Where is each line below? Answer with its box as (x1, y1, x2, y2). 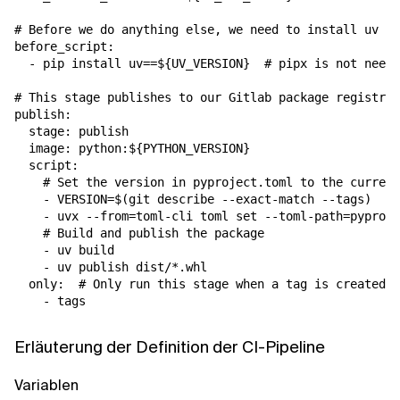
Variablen (14, 376, 79, 395)
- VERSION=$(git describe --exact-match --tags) (14, 192, 386, 206)
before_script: (14, 39, 129, 54)
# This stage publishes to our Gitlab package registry (14, 90, 393, 104)
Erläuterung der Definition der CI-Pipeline (14, 337, 325, 358)
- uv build (14, 243, 129, 257)
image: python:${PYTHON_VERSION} (14, 141, 250, 155)
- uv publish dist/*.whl (14, 260, 221, 274)
